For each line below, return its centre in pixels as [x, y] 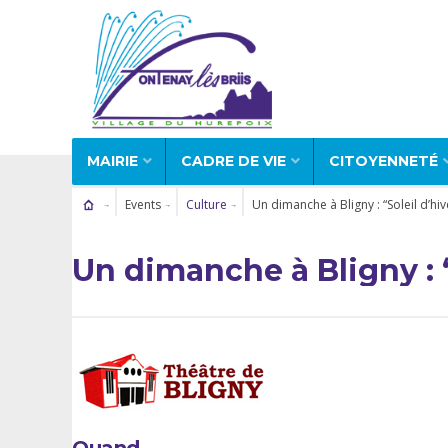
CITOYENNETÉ [383, 160]
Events [142, 204]
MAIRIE [112, 160]
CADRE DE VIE [233, 160]
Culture [206, 204]
